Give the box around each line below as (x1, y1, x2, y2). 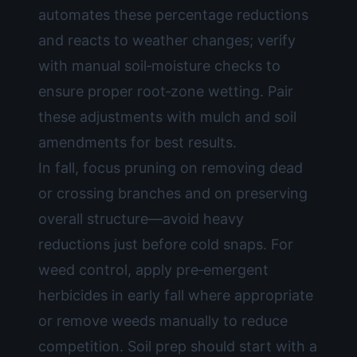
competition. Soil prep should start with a (38, 338, 317, 355)
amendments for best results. (38, 134, 237, 151)
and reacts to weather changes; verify (38, 32, 296, 49)
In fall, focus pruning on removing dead (38, 159, 303, 176)
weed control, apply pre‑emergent (38, 261, 269, 278)
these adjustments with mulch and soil (38, 108, 296, 125)
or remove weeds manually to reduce (38, 312, 288, 329)
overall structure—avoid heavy (38, 210, 244, 227)
